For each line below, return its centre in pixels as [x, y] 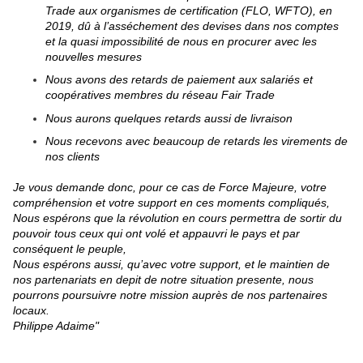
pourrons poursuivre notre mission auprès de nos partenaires [170, 295]
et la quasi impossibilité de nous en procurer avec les [181, 41]
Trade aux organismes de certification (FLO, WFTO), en [189, 10]
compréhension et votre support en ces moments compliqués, [171, 203]
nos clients [73, 157]
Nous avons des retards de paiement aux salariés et [179, 80]
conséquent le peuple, [70, 249]
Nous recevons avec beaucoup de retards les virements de [196, 141]
